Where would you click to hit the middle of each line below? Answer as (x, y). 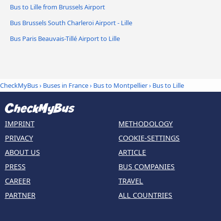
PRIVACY (19, 138)
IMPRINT (19, 123)
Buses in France (66, 86)
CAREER (18, 181)
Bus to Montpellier (120, 86)
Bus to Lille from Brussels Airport (57, 7)
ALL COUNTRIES (146, 195)
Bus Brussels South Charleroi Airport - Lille (71, 22)
